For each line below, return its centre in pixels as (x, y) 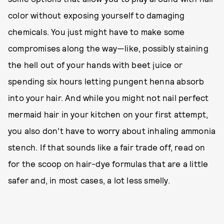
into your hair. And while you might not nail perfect (108, 97)
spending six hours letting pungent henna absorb (106, 81)
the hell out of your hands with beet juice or (95, 64)
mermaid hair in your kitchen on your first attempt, (108, 114)
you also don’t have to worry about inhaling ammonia (112, 130)
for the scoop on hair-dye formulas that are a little (108, 163)
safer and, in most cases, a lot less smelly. (89, 180)
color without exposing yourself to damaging (96, 15)
